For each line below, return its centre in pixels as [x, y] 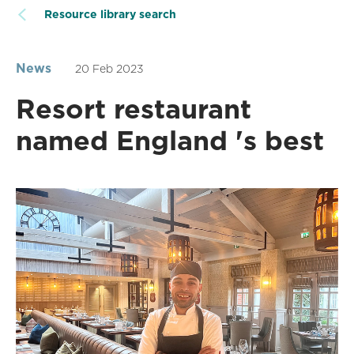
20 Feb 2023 [109, 69]
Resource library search [110, 15]
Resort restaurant [134, 109]
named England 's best [170, 141]
